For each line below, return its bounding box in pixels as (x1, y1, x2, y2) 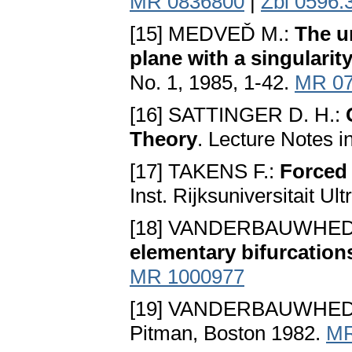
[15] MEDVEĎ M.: (130, 22, 295, 46)
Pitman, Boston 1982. (130, 321, 326, 346)
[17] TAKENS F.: (130, 159, 280, 184)
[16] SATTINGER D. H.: (130, 103, 346, 127)
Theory (130, 127, 197, 152)
